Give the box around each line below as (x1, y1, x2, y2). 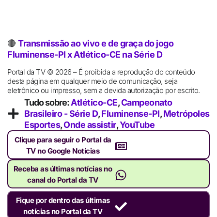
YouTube (119, 120, 155, 130)
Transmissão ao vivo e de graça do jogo (18, 38, 173, 49)
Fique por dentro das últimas (15, 196, 110, 205)
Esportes (24, 120, 60, 130)
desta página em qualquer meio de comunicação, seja (7, 76, 177, 86)
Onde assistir (63, 120, 116, 130)
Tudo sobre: (24, 97, 71, 108)
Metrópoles (163, 108, 210, 119)
